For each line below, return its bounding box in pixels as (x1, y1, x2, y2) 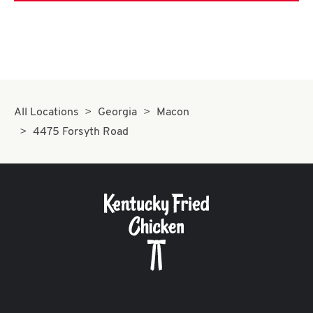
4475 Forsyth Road (33, 126, 129, 138)
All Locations (14, 107, 79, 118)
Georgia (98, 107, 138, 118)
